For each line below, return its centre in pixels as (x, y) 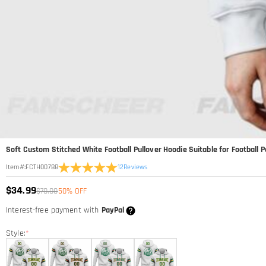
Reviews (136, 167)
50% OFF (72, 191)
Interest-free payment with (54, 210)
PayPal (113, 210)
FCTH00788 (42, 167)
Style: (16, 233)
